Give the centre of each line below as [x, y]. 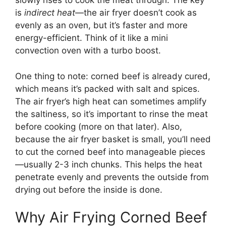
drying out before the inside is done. [89, 189]
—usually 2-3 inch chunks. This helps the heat [109, 164]
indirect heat [50, 13]
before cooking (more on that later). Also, [99, 126]
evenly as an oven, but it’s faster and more [101, 25]
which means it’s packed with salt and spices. [107, 89]
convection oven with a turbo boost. [88, 51]
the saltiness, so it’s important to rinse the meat [111, 114]
